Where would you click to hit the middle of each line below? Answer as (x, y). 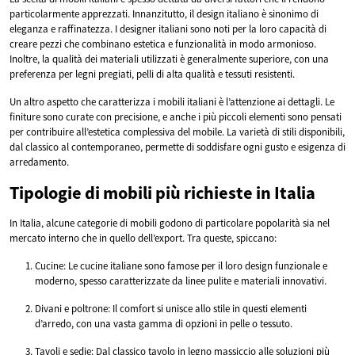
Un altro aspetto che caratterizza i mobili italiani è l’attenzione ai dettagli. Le (172, 101)
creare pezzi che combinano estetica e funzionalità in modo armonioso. (163, 44)
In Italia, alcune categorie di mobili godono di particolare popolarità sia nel (170, 223)
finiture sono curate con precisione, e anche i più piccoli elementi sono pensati (176, 116)
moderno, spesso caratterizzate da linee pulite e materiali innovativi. (181, 281)
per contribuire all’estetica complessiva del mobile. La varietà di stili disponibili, (177, 132)
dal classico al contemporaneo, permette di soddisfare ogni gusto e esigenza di (177, 147)
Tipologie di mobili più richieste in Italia (162, 192)
